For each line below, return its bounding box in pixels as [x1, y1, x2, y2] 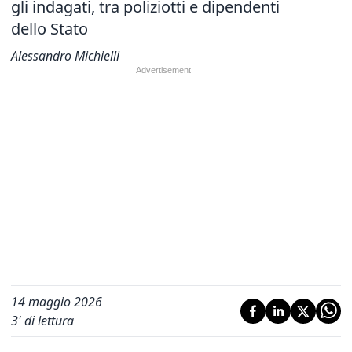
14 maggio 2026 [11, 293, 102, 310]
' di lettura [18, 312, 74, 329]
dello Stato [11, 18, 88, 39]
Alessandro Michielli [11, 47, 119, 64]
